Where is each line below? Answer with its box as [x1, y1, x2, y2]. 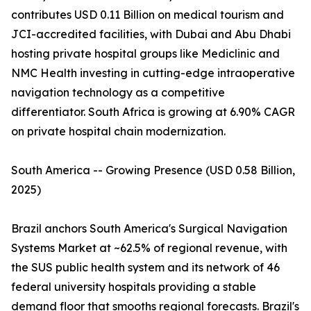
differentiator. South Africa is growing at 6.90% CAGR [11, 105, 295, 119]
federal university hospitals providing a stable [11, 280, 256, 294]
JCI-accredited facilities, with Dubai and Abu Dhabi [11, 27, 291, 42]
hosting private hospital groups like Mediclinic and [11, 47, 280, 61]
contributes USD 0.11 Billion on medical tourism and [11, 8, 284, 22]
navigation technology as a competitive [11, 85, 225, 100]
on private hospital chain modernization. [11, 124, 226, 139]
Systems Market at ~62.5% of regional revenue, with [11, 241, 287, 255]
